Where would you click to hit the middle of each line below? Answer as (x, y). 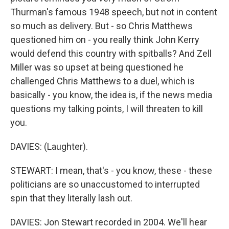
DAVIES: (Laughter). (49, 146)
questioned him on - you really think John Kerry (105, 40)
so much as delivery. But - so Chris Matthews (101, 26)
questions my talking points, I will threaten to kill (107, 109)
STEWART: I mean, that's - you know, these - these (111, 170)
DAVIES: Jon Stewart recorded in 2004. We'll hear (109, 222)
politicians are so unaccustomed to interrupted (105, 184)
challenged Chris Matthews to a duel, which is (102, 81)
